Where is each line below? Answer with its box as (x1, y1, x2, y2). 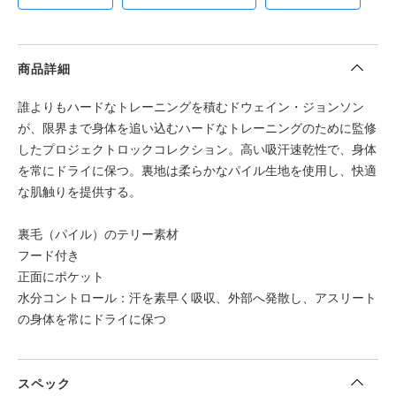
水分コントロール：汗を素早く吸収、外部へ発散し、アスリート (18, 290, 377, 306)
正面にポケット (18, 269, 104, 285)
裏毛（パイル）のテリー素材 (18, 226, 179, 242)
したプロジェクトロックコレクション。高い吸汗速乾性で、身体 (18, 141, 377, 157)
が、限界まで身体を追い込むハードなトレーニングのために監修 (18, 120, 377, 136)
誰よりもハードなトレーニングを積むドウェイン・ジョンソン (18, 99, 364, 115)
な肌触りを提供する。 (18, 184, 141, 200)
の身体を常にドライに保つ (18, 311, 166, 327)
